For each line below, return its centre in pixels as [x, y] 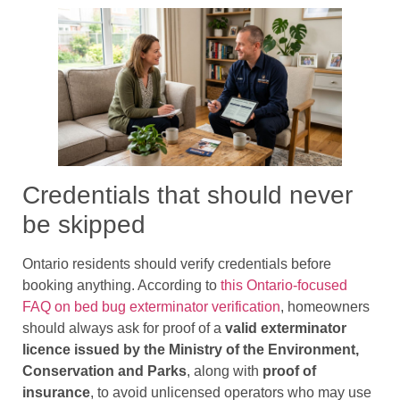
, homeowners [325, 307]
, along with [225, 371]
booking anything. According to [121, 286]
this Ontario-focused [284, 286]
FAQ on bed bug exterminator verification [151, 307]
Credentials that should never [187, 196]
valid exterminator [286, 329]
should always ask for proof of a [124, 329]
